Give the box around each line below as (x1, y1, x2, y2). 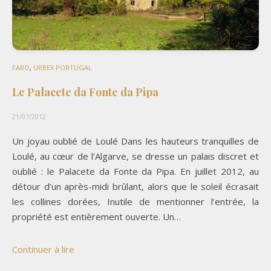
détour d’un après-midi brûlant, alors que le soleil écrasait (12, 180, 259, 193)
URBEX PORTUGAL (33, 63, 92, 73)
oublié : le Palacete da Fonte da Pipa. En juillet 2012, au (12, 165, 259, 178)
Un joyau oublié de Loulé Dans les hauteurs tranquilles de (12, 135, 259, 148)
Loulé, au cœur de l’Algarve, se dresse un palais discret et (12, 150, 259, 163)
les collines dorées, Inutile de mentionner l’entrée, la (12, 195, 259, 208)
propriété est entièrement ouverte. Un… (12, 211, 181, 223)
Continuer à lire (12, 243, 74, 256)
